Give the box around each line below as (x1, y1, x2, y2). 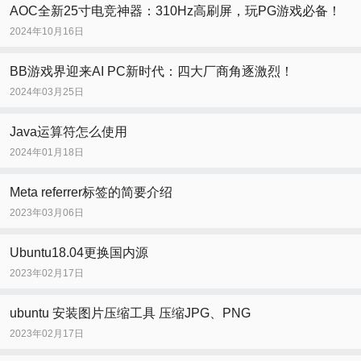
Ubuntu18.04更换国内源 (10, 246, 148, 260)
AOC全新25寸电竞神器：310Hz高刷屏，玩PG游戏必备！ (10, 4, 341, 19)
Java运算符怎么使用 (10, 125, 127, 139)
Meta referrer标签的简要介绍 (10, 185, 172, 200)
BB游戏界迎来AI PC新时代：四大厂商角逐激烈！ (10, 64, 293, 79)
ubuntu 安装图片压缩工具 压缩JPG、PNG (10, 306, 251, 321)
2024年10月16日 (10, 26, 84, 38)
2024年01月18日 (10, 147, 84, 159)
